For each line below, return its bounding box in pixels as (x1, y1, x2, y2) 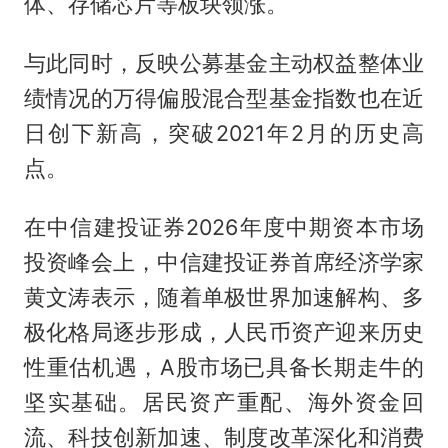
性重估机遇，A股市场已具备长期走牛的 (23, 354, 425, 381)
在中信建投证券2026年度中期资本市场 (23, 214, 425, 241)
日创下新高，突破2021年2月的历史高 (23, 120, 425, 147)
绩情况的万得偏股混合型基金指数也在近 (23, 85, 425, 112)
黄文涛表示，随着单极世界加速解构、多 (23, 284, 425, 311)
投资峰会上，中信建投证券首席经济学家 (23, 249, 425, 276)
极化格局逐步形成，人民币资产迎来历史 (23, 319, 425, 346)
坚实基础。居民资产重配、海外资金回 (23, 389, 425, 416)
